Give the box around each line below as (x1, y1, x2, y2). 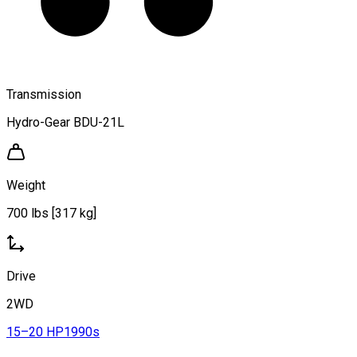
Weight (6, 177, 45, 193)
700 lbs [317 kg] (6, 205, 96, 221)
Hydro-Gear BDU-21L (6, 114, 124, 130)
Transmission (6, 86, 81, 102)
